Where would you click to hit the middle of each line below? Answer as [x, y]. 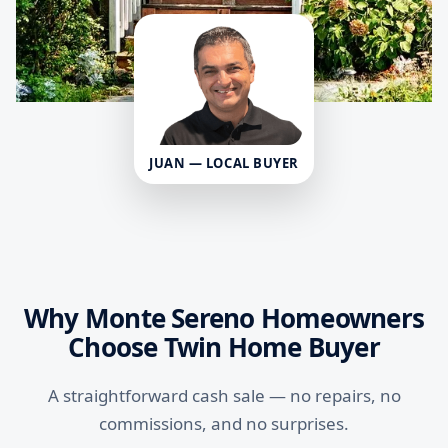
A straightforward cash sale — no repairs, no [224, 396]
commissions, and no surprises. [224, 424]
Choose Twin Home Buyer [224, 347]
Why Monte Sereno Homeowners [224, 318]
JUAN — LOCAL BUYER [224, 163]
